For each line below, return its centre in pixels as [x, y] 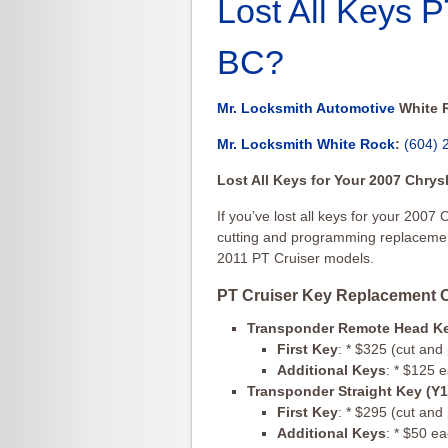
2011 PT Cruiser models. [295, 258]
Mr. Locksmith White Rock [306, 144]
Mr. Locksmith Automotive [306, 108]
